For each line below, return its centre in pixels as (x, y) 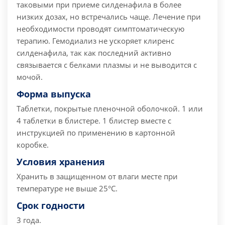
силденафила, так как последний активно (94, 53)
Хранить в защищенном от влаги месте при (97, 177)
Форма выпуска (54, 94)
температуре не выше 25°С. (67, 189)
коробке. (33, 145)
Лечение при (176, 17)
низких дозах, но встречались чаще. (84, 17)
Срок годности (51, 206)
